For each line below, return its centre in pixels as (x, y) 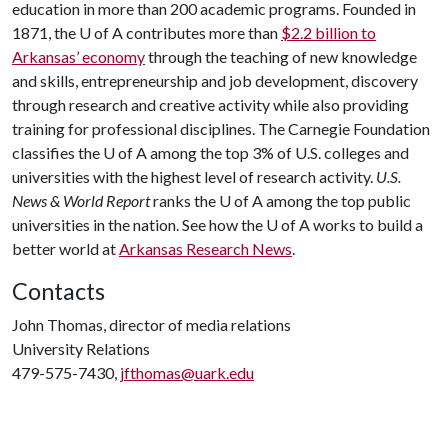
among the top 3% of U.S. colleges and (278, 152)
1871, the (45, 32)
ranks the (186, 200)
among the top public (337, 200)
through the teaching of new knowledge (281, 56)
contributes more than (202, 32)
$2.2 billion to (328, 32)
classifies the (57, 152)
